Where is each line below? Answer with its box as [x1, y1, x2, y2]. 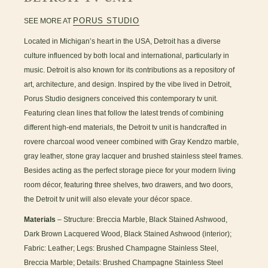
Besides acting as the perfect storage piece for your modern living [24, 166, 236, 175]
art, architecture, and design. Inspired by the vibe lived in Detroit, [24, 80, 232, 89]
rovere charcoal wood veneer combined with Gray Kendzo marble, [24, 138, 239, 147]
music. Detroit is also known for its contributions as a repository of [24, 66, 235, 75]
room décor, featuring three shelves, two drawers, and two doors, [24, 181, 233, 190]
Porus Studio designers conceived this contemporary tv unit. [24, 95, 218, 103]
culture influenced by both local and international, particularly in [24, 51, 230, 60]
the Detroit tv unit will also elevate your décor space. [24, 195, 193, 204]
